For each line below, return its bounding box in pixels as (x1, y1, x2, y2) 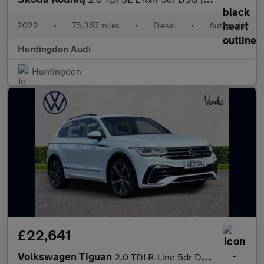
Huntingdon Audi (18, 43, 91, 54)
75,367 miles (72, 20, 120, 30)
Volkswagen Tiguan (18, 250, 114, 263)
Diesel (153, 20, 176, 30)
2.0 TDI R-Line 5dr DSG (114, 251, 202, 262)
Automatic (209, 20, 247, 30)
